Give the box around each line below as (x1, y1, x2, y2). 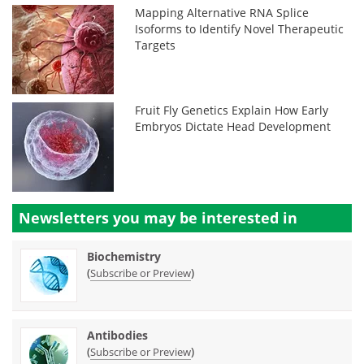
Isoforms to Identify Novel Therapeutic (135, 21, 344, 37)
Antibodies (87, 327, 148, 343)
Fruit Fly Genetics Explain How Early (135, 102, 329, 118)
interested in (201, 208, 297, 227)
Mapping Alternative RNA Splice (135, 5, 310, 20)
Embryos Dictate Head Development (135, 119, 331, 134)
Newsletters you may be (19, 208, 201, 227)
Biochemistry (87, 249, 161, 264)
